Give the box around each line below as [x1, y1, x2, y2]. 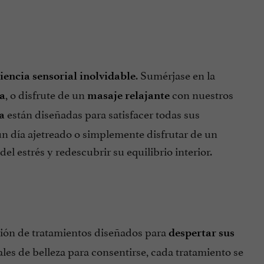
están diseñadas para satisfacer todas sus [4, 104, 200, 121]
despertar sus [168, 226, 235, 240]
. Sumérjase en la [135, 65, 215, 82]
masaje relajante [87, 88, 170, 102]
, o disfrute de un [5, 85, 87, 102]
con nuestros [169, 85, 233, 102]
